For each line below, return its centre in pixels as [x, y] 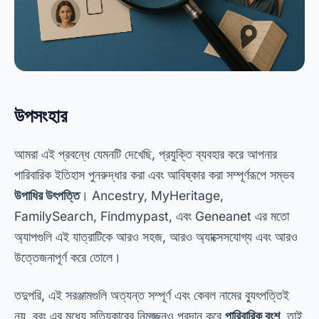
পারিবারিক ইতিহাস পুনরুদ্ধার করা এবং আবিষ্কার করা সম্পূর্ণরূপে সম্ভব [154, 174]
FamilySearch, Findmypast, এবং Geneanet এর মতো [152, 216]
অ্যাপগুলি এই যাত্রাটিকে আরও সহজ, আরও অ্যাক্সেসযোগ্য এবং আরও [156, 236]
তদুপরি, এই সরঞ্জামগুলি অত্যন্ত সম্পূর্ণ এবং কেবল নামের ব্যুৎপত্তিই [152, 295]
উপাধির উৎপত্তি [47, 195]
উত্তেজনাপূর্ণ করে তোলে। [68, 257]
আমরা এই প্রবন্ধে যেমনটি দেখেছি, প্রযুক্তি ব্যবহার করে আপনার [146, 154]
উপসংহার [41, 115]
